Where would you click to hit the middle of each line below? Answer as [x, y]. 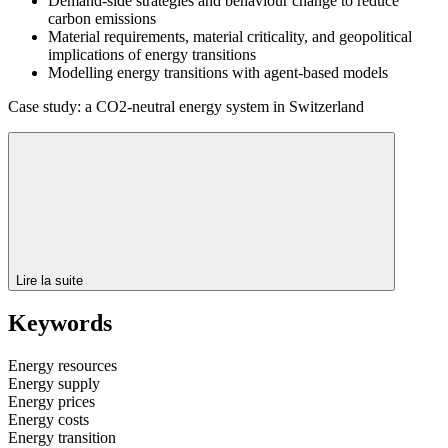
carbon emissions [102, 18]
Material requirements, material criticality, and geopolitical [230, 36]
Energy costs [48, 420]
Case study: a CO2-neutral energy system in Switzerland [186, 106]
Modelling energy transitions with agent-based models [218, 72]
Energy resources [62, 366]
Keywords [60, 323]
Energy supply [54, 384]
